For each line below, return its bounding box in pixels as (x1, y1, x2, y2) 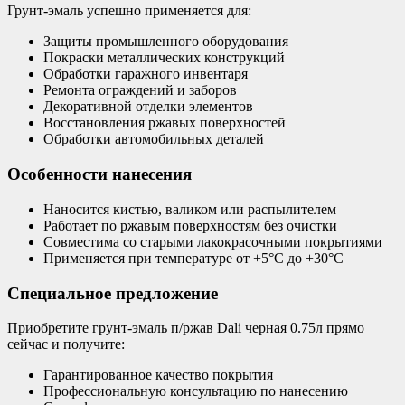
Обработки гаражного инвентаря (43, 66, 248, 82)
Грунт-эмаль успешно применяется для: (7, 3, 251, 19)
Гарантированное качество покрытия (43, 367, 273, 383)
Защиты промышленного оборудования (43, 33, 288, 50)
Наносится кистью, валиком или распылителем (43, 201, 336, 217)
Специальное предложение (7, 283, 218, 303)
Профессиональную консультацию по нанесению (43, 383, 348, 400)
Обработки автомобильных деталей (43, 131, 264, 147)
